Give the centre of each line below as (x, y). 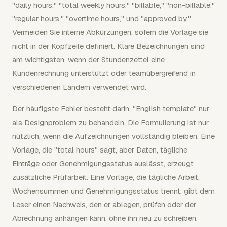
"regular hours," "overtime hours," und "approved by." (102, 18)
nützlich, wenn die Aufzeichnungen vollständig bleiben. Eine (113, 136)
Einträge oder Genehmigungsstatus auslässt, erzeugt (103, 163)
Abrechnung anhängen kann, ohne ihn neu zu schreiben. (105, 218)
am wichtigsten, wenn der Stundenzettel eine (88, 59)
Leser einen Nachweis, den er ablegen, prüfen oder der (104, 204)
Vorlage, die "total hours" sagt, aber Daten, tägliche (100, 149)
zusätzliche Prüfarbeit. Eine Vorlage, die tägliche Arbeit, (106, 177)
